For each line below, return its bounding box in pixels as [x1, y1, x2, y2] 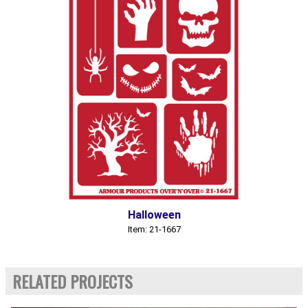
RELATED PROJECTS [12, 269, 133, 294]
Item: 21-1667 [127, 224, 181, 235]
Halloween [127, 208, 181, 221]
